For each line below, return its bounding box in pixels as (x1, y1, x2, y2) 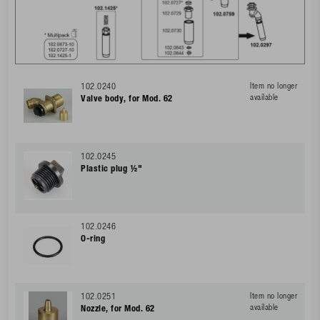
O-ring (81, 235, 105, 245)
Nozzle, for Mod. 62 (81, 305, 155, 315)
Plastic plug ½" (81, 165, 143, 175)
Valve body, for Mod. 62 (81, 95, 173, 105)
